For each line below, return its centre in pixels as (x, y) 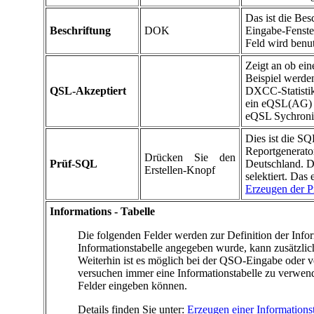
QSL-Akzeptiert (88, 91)
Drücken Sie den (190, 158)
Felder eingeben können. (132, 286)
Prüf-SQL (74, 164)
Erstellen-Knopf (180, 170)
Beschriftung (80, 31)
